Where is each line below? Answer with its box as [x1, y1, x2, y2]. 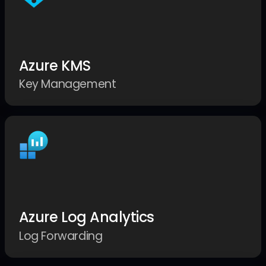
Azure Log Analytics [18, 207, 154, 227]
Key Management [18, 76, 116, 93]
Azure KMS [18, 55, 91, 75]
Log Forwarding [18, 228, 103, 245]
